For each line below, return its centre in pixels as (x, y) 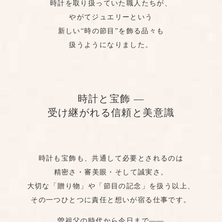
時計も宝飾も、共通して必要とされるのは (111, 158)
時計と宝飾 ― (111, 99)
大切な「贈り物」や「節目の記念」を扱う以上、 (111, 186)
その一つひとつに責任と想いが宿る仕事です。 (111, 200)
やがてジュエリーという (111, 17)
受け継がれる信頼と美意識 (111, 112)
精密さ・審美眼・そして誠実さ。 (111, 172)
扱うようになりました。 (111, 45)
